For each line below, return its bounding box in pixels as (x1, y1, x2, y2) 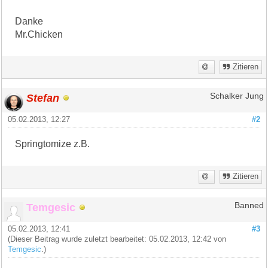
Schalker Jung (209, 91, 264, 100)
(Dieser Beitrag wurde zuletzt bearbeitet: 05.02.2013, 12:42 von (8, 234, 227, 243)
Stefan (26, 91, 60, 104)
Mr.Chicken (15, 29, 63, 39)
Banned (234, 200, 264, 210)
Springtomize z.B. (15, 138, 90, 149)
